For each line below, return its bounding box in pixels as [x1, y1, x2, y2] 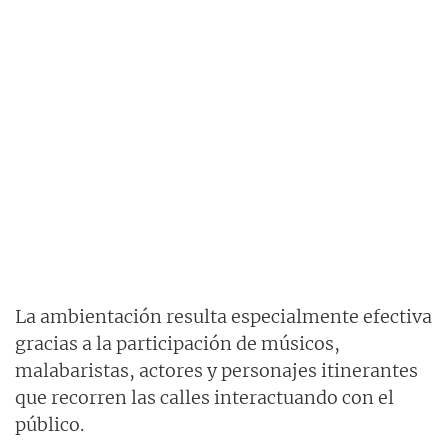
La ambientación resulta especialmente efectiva [15, 304, 432, 328]
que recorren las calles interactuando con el [15, 385, 394, 409]
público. [15, 412, 84, 436]
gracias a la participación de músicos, [15, 331, 340, 355]
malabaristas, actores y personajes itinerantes [15, 358, 418, 382]
